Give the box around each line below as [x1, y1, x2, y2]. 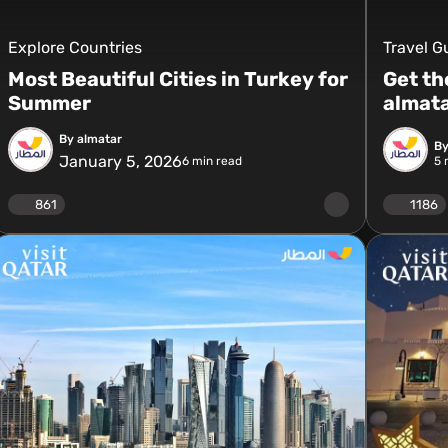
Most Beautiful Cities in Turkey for [7, 67, 348, 91]
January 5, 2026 [58, 151, 182, 171]
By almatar [58, 131, 122, 146]
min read [188, 154, 242, 168]
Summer [7, 91, 91, 115]
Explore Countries [7, 38, 142, 57]
